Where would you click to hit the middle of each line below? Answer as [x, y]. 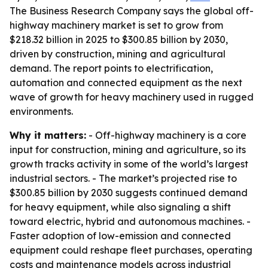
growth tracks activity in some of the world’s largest [129, 164]
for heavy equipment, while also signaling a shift [120, 207]
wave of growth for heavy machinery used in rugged [132, 97]
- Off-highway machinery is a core [166, 135]
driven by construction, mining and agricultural [118, 54]
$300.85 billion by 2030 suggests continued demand [129, 193]
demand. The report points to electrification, [111, 68]
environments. [41, 111]
